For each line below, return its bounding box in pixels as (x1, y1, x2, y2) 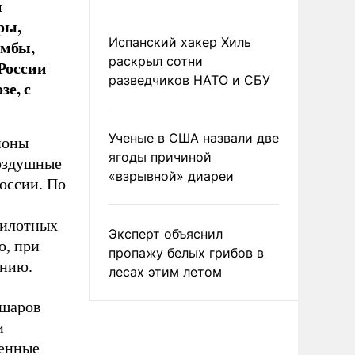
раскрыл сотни (109, 53, 203, 69)
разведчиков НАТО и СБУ (109, 72, 270, 88)
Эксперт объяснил (109, 226, 223, 242)
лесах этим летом (109, 264, 222, 280)
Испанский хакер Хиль (109, 34, 251, 50)
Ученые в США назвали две (109, 130, 279, 146)
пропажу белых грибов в (109, 245, 264, 261)
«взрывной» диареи (109, 168, 234, 184)
